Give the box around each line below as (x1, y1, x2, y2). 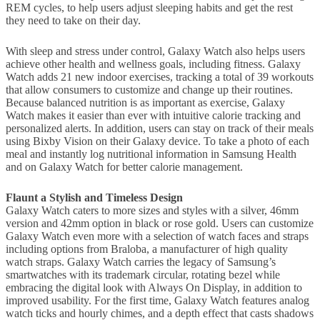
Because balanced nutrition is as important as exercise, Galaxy (6, 96, 285, 109)
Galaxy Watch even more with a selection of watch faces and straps (6, 229, 309, 242)
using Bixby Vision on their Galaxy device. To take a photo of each (6, 135, 309, 148)
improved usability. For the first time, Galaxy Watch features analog (6, 294, 309, 306)
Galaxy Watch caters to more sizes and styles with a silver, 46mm (6, 204, 299, 216)
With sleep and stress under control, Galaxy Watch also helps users (6, 45, 305, 58)
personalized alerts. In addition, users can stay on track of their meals (6, 122, 314, 135)
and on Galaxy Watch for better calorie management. (6, 161, 243, 174)
